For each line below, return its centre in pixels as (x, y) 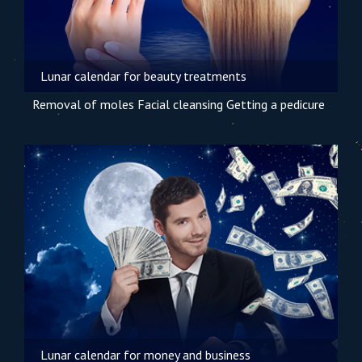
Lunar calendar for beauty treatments (143, 76)
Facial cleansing (180, 104)
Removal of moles (83, 104)
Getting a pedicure (276, 104)
